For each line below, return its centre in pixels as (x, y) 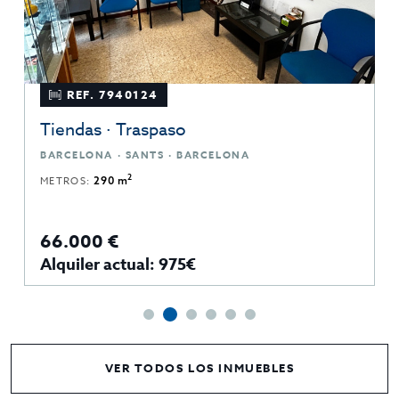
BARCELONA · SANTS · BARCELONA (145, 154)
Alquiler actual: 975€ (118, 264)
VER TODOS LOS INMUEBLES (199, 368)
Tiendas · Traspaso (113, 129)
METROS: (67, 181)
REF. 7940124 (113, 94)
